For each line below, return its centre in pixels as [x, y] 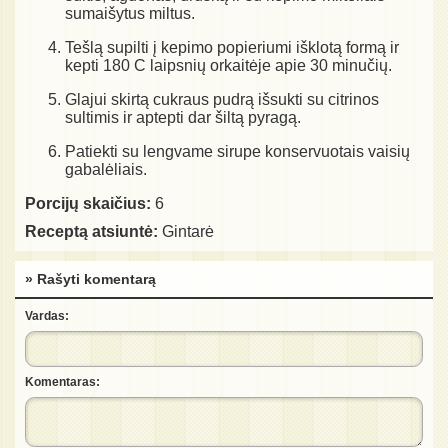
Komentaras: [62, 382]
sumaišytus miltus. [130, 13]
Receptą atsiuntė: [91, 231]
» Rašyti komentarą [90, 278]
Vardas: [47, 315]
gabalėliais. [106, 169]
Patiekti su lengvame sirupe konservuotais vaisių [237, 151]
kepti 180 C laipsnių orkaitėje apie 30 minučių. [228, 65]
